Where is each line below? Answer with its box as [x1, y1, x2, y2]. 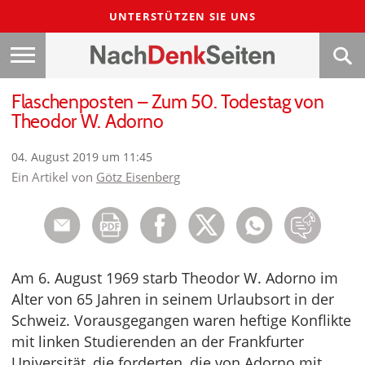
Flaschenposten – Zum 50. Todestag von [11, 90, 324, 114]
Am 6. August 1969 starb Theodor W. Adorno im [11, 268, 338, 288]
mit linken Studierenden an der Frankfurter [11, 332, 304, 352]
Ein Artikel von [11, 169, 96, 186]
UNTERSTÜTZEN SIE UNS [108, 9, 257, 24]
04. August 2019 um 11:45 [11, 149, 152, 165]
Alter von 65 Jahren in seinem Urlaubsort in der [11, 289, 334, 310]
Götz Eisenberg [96, 169, 180, 186]
